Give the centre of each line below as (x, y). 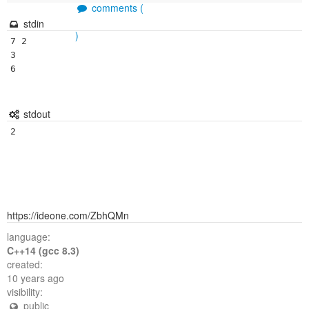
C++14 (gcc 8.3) (43, 250)
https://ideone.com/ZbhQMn (68, 215)
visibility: (25, 292)
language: (29, 237)
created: (25, 264)
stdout (35, 114)
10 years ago (36, 278)
